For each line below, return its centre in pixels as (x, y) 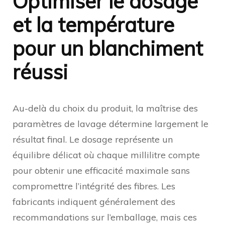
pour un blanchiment (108, 48)
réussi (40, 72)
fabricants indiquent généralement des (94, 201)
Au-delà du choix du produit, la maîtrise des (105, 108)
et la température (93, 24)
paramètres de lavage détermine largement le (110, 124)
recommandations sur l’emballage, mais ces (105, 217)
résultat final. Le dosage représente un (93, 139)
